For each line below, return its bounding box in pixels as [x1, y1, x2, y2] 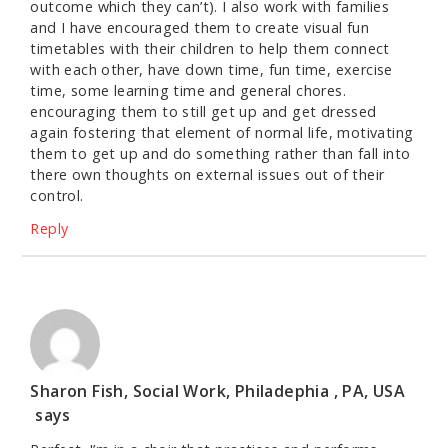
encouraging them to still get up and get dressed [30, 102, 377, 122]
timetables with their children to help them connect [30, 39, 390, 59]
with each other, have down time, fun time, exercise [30, 60, 393, 80]
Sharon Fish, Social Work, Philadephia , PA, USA [30, 380, 406, 403]
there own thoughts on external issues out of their [30, 165, 385, 185]
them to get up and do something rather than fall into [30, 144, 411, 164]
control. [30, 186, 84, 206]
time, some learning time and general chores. [30, 81, 346, 101]
